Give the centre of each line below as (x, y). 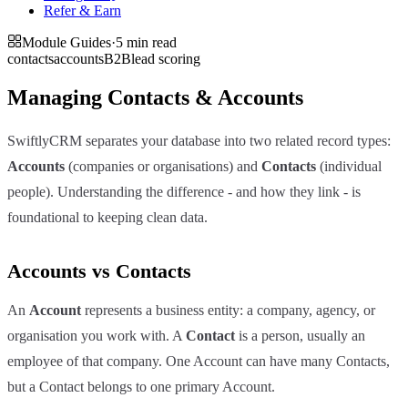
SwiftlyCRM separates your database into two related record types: (199, 140)
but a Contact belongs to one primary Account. (141, 386)
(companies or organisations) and (163, 166)
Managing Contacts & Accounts (155, 97)
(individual (349, 166)
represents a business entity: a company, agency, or (228, 310)
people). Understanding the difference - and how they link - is (184, 191)
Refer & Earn (82, 10)
